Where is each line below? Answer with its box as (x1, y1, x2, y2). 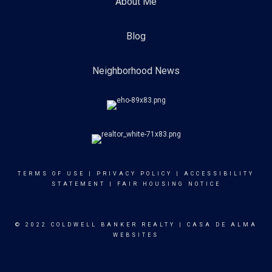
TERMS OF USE (18, 171, 85, 177)
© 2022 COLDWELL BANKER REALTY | (15, 222, 187, 228)
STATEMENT (51, 181, 106, 187)
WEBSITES (113, 232, 159, 238)
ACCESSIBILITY (184, 171, 254, 177)
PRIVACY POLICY (97, 171, 172, 177)
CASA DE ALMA (186, 222, 257, 228)
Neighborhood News (92, 65, 180, 76)
